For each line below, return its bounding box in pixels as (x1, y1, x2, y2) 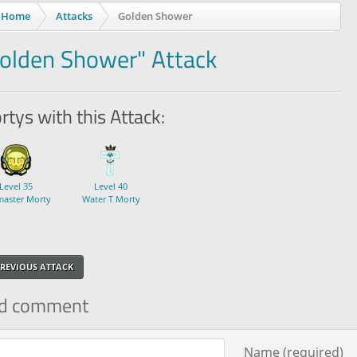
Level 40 (94, 180, 127, 192)
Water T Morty (81, 193, 140, 205)
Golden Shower (117, 9, 193, 23)
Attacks (55, 9, 92, 23)
